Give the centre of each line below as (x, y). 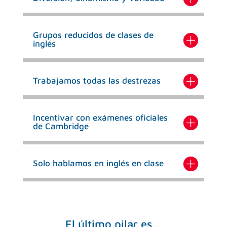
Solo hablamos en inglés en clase (98, 163)
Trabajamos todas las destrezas (97, 81)
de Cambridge (61, 126)
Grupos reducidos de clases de (93, 35)
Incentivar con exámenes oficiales (100, 118)
